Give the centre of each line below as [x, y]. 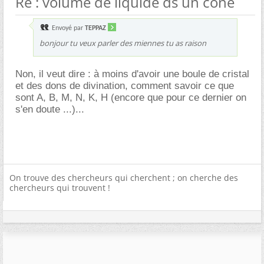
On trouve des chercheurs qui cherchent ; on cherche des [124, 178]
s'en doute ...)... [50, 109]
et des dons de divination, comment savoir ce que [125, 86]
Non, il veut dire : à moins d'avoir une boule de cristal [132, 74]
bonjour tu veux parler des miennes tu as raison [123, 43]
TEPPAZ [95, 28]
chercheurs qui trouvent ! [60, 188]
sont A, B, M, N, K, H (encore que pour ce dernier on [131, 98]
